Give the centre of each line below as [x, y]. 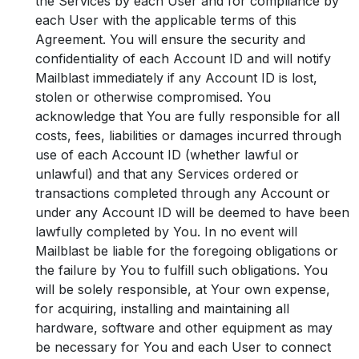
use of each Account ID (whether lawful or [167, 155]
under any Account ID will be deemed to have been [192, 212]
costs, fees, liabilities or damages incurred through [188, 135]
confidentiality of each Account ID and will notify [183, 58]
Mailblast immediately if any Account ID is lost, [176, 78]
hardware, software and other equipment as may [184, 328]
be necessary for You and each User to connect [183, 347]
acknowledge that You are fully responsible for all [188, 116]
